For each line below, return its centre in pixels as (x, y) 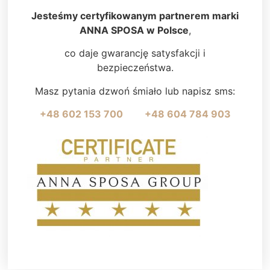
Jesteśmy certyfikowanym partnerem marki (135, 15)
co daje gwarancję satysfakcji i (135, 53)
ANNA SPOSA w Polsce (134, 30)
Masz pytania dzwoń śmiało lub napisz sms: (135, 91)
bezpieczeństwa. (135, 68)
